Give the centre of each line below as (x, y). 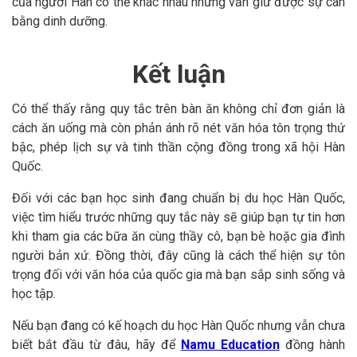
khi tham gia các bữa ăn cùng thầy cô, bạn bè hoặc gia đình (178, 236)
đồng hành (312, 344)
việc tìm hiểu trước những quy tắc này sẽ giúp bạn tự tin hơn (178, 217)
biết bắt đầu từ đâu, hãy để (96, 344)
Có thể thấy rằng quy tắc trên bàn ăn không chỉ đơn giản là (178, 108)
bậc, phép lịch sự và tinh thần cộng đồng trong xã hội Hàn (178, 147)
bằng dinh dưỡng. (60, 21)
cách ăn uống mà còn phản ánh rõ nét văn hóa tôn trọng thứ (178, 127)
